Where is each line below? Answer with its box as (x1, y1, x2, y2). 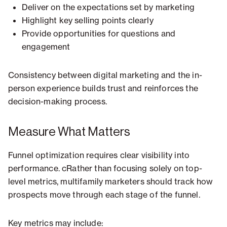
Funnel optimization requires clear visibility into (8, 150, 190, 161)
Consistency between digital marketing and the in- (8, 70, 202, 81)
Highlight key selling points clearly (22, 15, 154, 26)
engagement (22, 42, 70, 52)
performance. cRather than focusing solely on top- (8, 163, 202, 174)
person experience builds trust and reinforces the (8, 83, 198, 94)
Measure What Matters (8, 126, 130, 138)
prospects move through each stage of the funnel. (8, 190, 200, 200)
